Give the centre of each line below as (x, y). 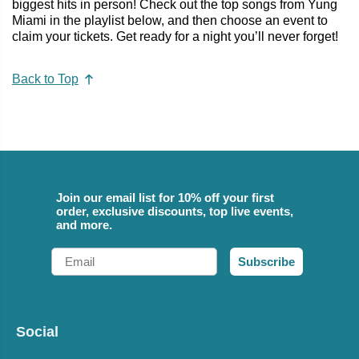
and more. (84, 225)
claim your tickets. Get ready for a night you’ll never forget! (175, 36)
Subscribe (266, 262)
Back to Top (45, 79)
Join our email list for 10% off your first (165, 198)
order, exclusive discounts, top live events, (175, 212)
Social (37, 332)
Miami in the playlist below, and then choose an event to (170, 20)
